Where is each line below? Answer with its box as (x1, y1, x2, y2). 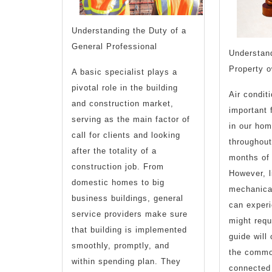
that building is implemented (72, 225, 187, 234)
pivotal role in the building (72, 83, 178, 92)
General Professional (72, 41, 157, 51)
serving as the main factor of (72, 114, 190, 124)
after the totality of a (72, 146, 157, 155)
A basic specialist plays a (72, 67, 177, 76)
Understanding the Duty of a (72, 25, 186, 35)
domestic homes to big (72, 177, 165, 187)
